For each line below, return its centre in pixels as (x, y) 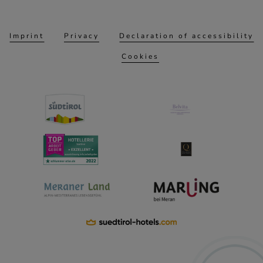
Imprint (27, 36)
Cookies (140, 56)
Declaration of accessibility (186, 36)
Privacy (82, 36)
